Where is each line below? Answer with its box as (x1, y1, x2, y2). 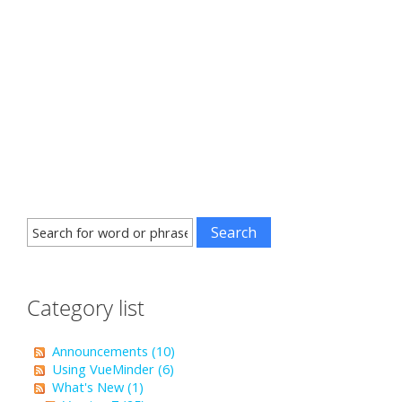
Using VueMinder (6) (52, 360, 174, 378)
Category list (27, 293, 144, 322)
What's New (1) (52, 378, 144, 396)
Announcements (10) (52, 342, 175, 360)
